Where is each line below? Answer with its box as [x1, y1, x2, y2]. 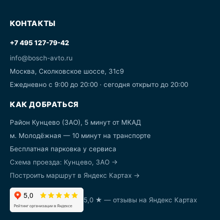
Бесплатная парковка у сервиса [10, 145, 116, 153]
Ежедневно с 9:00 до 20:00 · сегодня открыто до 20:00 [10, 81, 188, 88]
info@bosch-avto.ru [10, 54, 73, 62]
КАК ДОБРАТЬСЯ [10, 100, 79, 109]
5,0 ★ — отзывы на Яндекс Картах [83, 195, 197, 204]
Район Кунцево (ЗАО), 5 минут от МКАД [10, 118, 141, 126]
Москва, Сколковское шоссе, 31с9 [10, 67, 124, 75]
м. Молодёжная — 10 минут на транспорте [10, 132, 151, 139]
